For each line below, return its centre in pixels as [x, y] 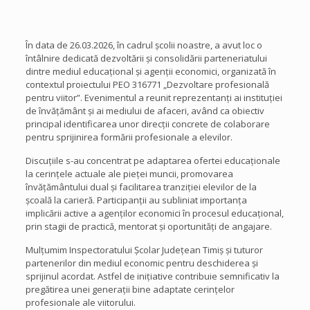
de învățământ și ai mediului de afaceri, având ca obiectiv [145, 111]
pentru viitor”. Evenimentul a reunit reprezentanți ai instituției [154, 98]
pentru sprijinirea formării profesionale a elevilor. [129, 137]
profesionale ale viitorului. [80, 302]
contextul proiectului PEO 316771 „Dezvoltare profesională [147, 84]
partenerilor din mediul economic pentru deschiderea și [142, 263]
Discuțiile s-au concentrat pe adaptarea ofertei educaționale [153, 161]
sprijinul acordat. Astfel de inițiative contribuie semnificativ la [152, 276]
